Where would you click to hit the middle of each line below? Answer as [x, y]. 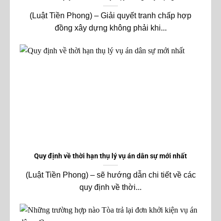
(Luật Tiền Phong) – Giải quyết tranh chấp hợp [110, 16]
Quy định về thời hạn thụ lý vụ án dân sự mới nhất [110, 156]
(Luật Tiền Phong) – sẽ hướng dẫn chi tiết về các [110, 175]
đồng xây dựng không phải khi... [110, 28]
